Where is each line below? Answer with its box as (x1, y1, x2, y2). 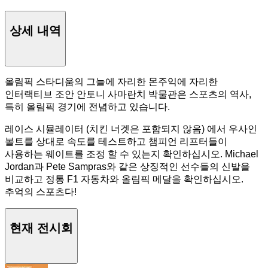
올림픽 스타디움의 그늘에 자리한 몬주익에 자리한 (5, 77, 218, 87)
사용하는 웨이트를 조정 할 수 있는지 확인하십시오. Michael (5, 149, 258, 160)
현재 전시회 (10, 221, 73, 234)
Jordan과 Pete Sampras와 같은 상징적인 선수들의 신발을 (5, 162, 250, 172)
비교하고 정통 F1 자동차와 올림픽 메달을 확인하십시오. (5, 174, 243, 185)
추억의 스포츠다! (5, 187, 77, 197)
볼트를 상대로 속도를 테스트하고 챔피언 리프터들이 (5, 136, 227, 147)
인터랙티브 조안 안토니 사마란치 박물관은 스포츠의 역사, (5, 89, 251, 100)
